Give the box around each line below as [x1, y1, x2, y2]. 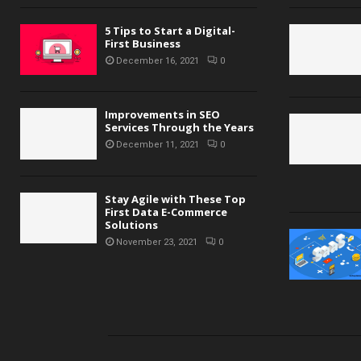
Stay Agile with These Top [105, 191, 246, 206]
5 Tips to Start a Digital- [105, 23, 235, 38]
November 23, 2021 [116, 236, 197, 247]
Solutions [105, 217, 158, 232]
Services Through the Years [105, 120, 254, 135]
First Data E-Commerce [105, 204, 227, 219]
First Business [105, 36, 180, 51]
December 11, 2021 [116, 139, 199, 151]
